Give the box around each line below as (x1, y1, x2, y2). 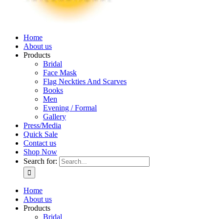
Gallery (43, 112, 66, 121)
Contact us (23, 139, 56, 147)
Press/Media (23, 121, 61, 130)
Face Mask (43, 68, 77, 77)
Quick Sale (23, 130, 58, 138)
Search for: (23, 157, 57, 165)
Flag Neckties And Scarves (43, 77, 127, 86)
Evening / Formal (43, 104, 97, 112)
